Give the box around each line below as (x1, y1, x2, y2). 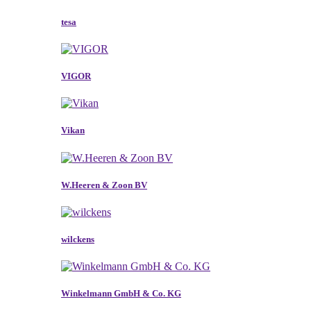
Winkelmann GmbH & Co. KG (61, 288, 181, 299)
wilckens (61, 234, 94, 245)
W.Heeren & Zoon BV (61, 179, 147, 190)
